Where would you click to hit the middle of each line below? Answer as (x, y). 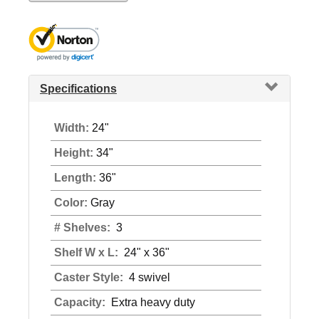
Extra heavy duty (152, 303)
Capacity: (81, 303)
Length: (75, 178)
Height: (74, 153)
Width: (72, 128)
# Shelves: (84, 228)
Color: (71, 203)
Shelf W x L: (88, 253)
